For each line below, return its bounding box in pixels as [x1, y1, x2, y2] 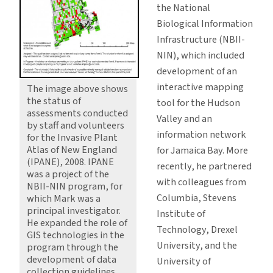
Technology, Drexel [156, 222, 238, 238]
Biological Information [156, 16, 253, 32]
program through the [27, 240, 118, 255]
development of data [27, 252, 116, 268]
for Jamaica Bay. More [156, 143, 248, 158]
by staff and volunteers [27, 118, 124, 133]
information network [156, 127, 246, 143]
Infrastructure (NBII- [156, 32, 245, 48]
